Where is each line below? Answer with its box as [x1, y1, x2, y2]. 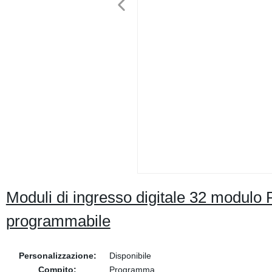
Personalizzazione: [18, 251, 97, 260]
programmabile [5, 212, 110, 230]
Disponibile [109, 251, 151, 260]
